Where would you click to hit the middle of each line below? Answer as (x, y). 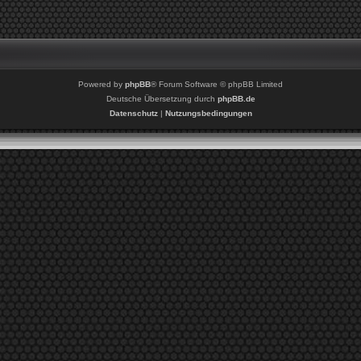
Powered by (102, 85)
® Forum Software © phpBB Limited (217, 85)
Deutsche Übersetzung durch (162, 99)
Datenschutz (133, 114)
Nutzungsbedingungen (208, 114)
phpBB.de (236, 99)
